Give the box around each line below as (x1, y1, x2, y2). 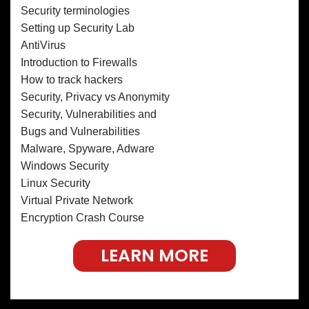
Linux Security (21, 177, 90, 189)
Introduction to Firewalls (21, 56, 137, 68)
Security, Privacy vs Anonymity (21, 90, 170, 103)
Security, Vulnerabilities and (21, 108, 157, 120)
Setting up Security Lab (21, 21, 134, 34)
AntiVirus (21, 39, 66, 51)
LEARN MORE (101, 243, 208, 268)
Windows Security (21, 159, 109, 172)
